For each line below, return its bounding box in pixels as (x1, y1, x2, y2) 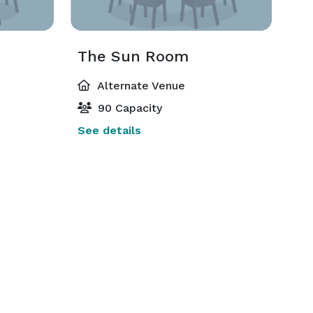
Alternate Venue (94, 79, 185, 92)
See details (77, 124, 141, 137)
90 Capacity (94, 101, 162, 115)
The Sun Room (77, 48, 189, 65)
